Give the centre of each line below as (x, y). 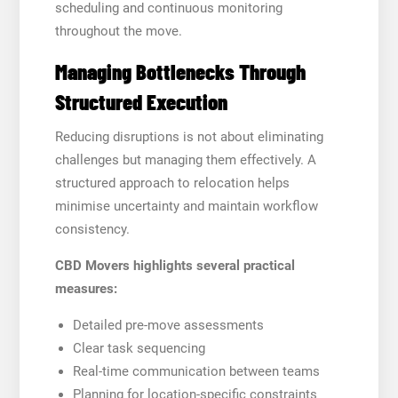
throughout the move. (118, 31)
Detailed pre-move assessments (168, 325)
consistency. (92, 229)
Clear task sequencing (139, 348)
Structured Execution (141, 101)
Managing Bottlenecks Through (180, 71)
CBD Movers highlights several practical (175, 265)
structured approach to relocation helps (172, 183)
